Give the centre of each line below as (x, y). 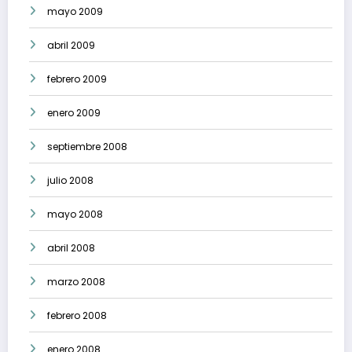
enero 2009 (74, 113)
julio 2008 (70, 181)
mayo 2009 (75, 12)
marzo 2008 (76, 282)
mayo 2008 (75, 214)
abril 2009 (71, 46)
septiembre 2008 (87, 147)
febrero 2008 (77, 316)
